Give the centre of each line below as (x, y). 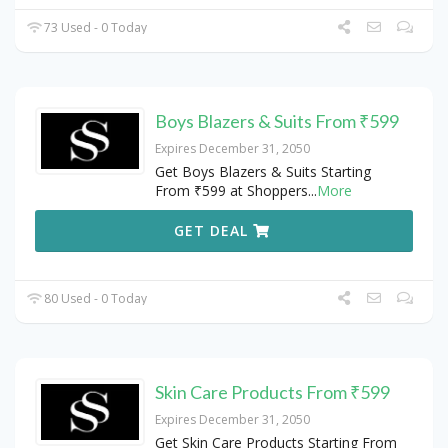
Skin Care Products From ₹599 (272, 392)
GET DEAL (214, 231)
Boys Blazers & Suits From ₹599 (277, 121)
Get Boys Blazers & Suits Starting (263, 172)
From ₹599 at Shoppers (231, 191)
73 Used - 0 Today (94, 28)
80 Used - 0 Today (94, 299)
